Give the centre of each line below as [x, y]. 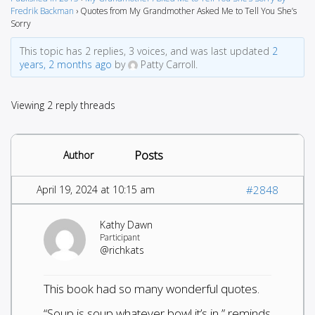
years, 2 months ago [65, 64]
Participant [120, 237]
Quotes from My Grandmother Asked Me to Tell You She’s [188, 11]
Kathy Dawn [126, 224]
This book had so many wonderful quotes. [152, 288]
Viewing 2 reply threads [63, 105]
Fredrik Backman [42, 11]
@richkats [122, 250]
